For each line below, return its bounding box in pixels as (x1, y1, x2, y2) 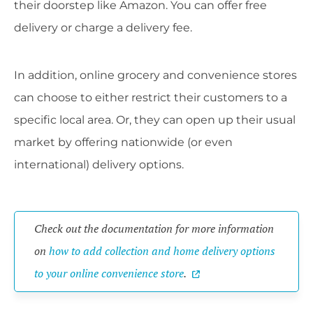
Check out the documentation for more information (34, 221, 274, 237)
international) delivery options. (14, 158, 184, 172)
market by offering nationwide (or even (14, 136, 233, 150)
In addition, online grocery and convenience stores (14, 68, 297, 82)
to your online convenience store (34, 265, 184, 282)
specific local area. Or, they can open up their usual (14, 113, 296, 127)
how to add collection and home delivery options (49, 243, 275, 259)
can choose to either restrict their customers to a (14, 91, 287, 105)
